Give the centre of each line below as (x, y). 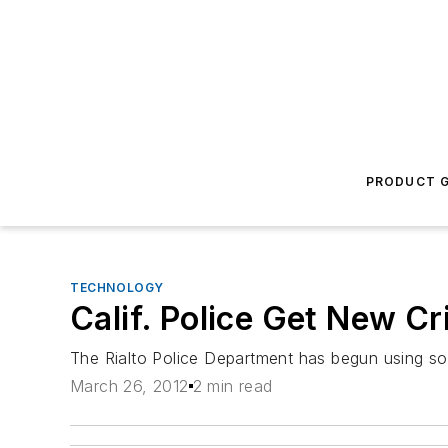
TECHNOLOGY (117, 287)
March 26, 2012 (129, 386)
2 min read (232, 386)
